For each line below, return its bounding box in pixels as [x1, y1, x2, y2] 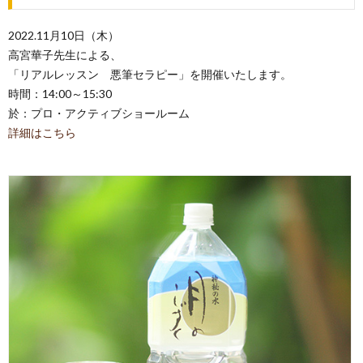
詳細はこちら [8, 125, 76, 139]
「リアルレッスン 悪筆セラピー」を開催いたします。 [8, 66, 292, 81]
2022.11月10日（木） [8, 28, 119, 42]
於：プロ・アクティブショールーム [8, 105, 190, 120]
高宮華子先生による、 [8, 47, 122, 62]
